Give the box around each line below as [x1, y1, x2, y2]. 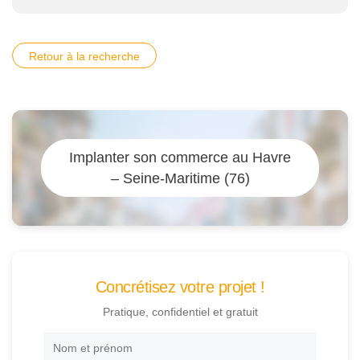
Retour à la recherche [29, 49, 140, 63]
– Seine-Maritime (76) [110, 170, 250, 186]
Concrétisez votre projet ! [95, 278, 265, 297]
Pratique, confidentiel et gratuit [102, 305, 258, 319]
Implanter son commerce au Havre [69, 149, 291, 166]
